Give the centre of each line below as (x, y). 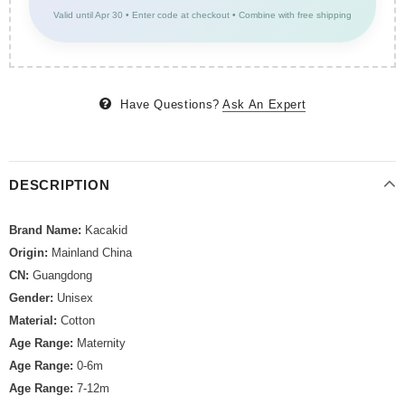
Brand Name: (47, 231)
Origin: (30, 253)
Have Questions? (170, 105)
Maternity (101, 344)
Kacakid (106, 231)
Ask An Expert (264, 105)
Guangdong (62, 276)
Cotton (78, 321)
